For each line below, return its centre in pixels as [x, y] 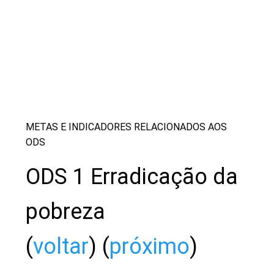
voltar [61, 246]
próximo [150, 246]
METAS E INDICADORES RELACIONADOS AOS [126, 127]
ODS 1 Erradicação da [132, 176]
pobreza [68, 211]
